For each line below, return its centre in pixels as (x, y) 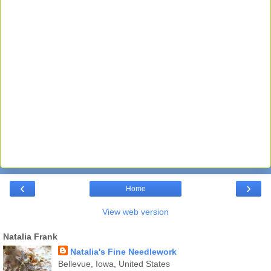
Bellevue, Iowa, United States (114, 264)
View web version (135, 212)
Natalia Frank (30, 237)
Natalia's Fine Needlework (123, 252)
